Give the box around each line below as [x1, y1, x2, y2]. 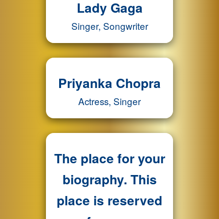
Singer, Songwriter [71, 19, 148, 32]
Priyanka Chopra [58, 73, 161, 92]
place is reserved [57, 191, 162, 209]
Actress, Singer [78, 94, 141, 108]
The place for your [54, 149, 165, 167]
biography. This [62, 170, 157, 188]
